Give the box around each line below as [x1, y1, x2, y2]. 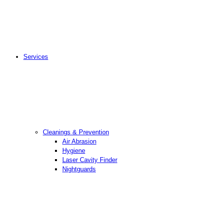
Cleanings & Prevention [43, 128, 109, 136]
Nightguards [62, 165, 96, 173]
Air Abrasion [62, 138, 96, 145]
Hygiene [62, 147, 85, 155]
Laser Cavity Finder [62, 156, 117, 164]
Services [23, 53, 48, 61]
